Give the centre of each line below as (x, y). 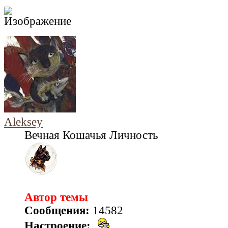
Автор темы (56, 197)
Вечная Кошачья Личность (91, 135)
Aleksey (23, 122)
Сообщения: (57, 210)
